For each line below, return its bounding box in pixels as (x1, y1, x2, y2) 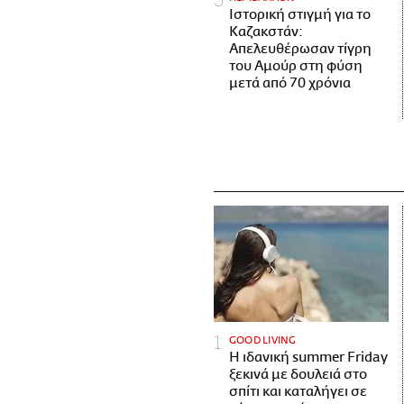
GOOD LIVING (229, 335, 297, 347)
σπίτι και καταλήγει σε (229, 384, 367, 400)
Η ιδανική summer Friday (229, 350, 388, 366)
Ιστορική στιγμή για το (229, 6, 371, 23)
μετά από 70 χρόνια (229, 75, 351, 91)
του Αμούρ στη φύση (229, 58, 363, 74)
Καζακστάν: (229, 23, 303, 40)
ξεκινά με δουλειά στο (229, 367, 367, 383)
